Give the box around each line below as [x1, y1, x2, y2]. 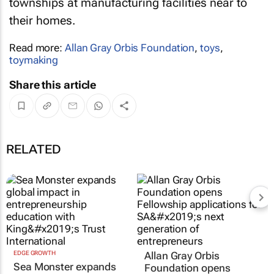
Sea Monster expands [13, 260, 117, 273]
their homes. [9, 13, 75, 28]
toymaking [9, 53, 59, 66]
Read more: [9, 41, 65, 54]
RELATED [6, 141, 61, 157]
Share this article [9, 78, 97, 91]
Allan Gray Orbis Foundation [64, 41, 195, 54]
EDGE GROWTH [13, 249, 56, 256]
